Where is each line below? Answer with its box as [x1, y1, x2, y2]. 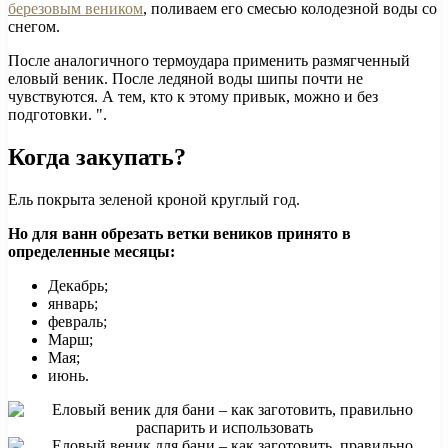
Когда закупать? [8, 144, 186, 171]
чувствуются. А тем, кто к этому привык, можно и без [8, 88, 378, 106]
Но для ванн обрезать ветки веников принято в [8, 225, 351, 243]
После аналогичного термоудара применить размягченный [8, 52, 410, 70]
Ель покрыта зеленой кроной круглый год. [8, 191, 300, 209]
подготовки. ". [8, 106, 107, 124]
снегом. [8, 18, 60, 36]
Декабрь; [48, 277, 108, 295]
